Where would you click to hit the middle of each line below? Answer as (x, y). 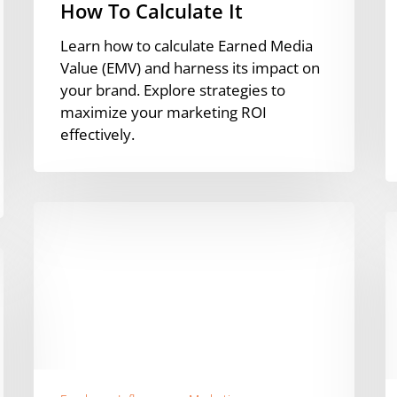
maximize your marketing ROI (163, 112)
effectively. (97, 134)
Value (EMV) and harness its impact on (190, 67)
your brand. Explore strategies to (173, 90)
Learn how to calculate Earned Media (187, 45)
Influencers (72, 301)
